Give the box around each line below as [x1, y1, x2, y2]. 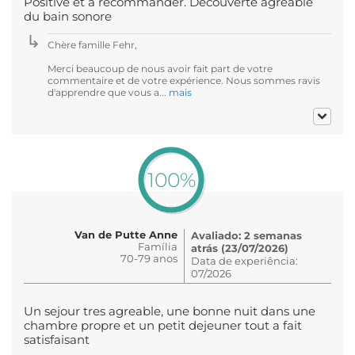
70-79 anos [120, 251, 177, 265]
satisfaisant [24, 332, 90, 347]
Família [138, 239, 177, 253]
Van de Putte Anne [74, 227, 177, 241]
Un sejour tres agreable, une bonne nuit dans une [24, 303, 315, 319]
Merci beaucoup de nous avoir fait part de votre [48, 62, 273, 74]
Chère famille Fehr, [48, 38, 137, 51]
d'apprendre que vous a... [48, 86, 169, 98]
